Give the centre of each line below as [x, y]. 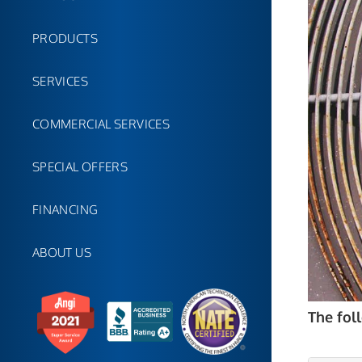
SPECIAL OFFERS [80, 167]
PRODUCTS [65, 38]
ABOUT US [62, 253]
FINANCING [65, 210]
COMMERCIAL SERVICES [101, 124]
